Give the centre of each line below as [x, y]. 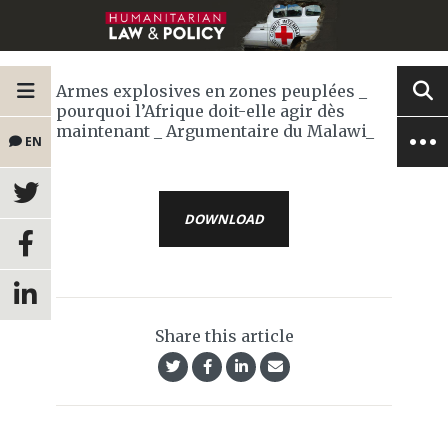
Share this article [224, 336]
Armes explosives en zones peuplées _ [211, 91]
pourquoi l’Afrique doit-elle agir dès [200, 111]
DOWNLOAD [224, 219]
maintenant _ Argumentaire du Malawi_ [215, 131]
